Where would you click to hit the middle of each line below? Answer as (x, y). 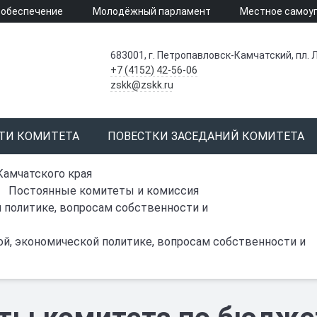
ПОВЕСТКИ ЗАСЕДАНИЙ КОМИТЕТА (206, 136)
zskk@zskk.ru (142, 85)
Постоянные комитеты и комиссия (104, 191)
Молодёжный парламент (151, 11)
